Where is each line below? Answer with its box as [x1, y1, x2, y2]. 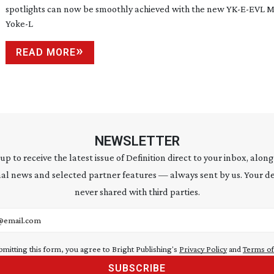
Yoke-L [6, 18, 33, 29]
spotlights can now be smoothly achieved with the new [6, 4, 226, 14]
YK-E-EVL [226, 4, 265, 14]
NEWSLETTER [94, 133, 180, 149]
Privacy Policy [179, 244, 227, 254]
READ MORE [16, 46, 76, 58]
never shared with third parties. [74, 187, 200, 197]
